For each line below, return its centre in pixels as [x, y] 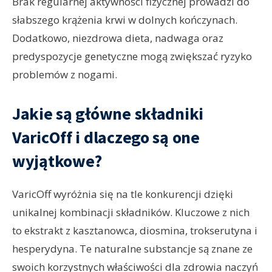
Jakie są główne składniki [108, 114]
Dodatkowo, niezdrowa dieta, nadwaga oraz [118, 38]
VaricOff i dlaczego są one [106, 138]
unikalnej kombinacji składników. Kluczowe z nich [131, 212]
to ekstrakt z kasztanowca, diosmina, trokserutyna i [135, 231]
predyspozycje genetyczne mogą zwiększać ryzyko [132, 56]
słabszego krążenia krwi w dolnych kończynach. [125, 20]
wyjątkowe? [57, 161]
